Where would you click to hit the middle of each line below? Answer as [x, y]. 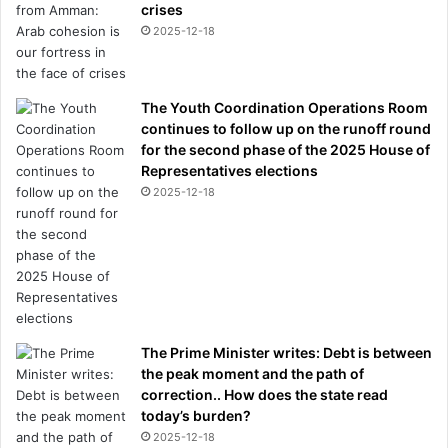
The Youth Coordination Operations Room [284, 107]
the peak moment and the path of [252, 373]
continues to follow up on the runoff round [286, 128]
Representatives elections [229, 170]
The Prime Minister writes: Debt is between [286, 352]
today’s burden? [196, 415]
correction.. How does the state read [264, 394]
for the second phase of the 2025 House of [285, 149]
